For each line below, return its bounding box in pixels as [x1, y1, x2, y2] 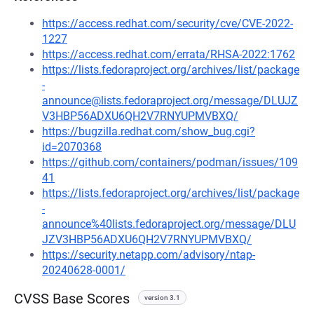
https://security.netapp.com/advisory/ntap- [42, 248, 255, 261]
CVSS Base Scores [14, 290, 130, 307]
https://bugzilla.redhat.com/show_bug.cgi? [42, 125, 255, 138]
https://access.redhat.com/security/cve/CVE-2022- [42, 17, 293, 30]
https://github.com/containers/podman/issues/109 [42, 156, 298, 169]
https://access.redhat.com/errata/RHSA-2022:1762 [42, 48, 295, 61]
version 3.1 [144, 294, 180, 301]
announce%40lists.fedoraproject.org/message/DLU [42, 217, 296, 231]
